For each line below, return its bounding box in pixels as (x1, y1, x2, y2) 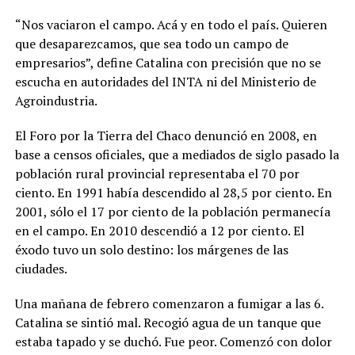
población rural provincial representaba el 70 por (14, 165, 300, 182)
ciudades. (14, 260, 67, 277)
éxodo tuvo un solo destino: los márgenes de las (14, 241, 288, 258)
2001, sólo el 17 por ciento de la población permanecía (14, 203, 330, 220)
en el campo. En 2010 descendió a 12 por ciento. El (14, 222, 304, 239)
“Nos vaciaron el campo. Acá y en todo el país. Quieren (14, 16, 327, 33)
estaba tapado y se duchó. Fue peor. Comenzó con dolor (14, 333, 332, 350)
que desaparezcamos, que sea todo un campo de (14, 35, 288, 52)
